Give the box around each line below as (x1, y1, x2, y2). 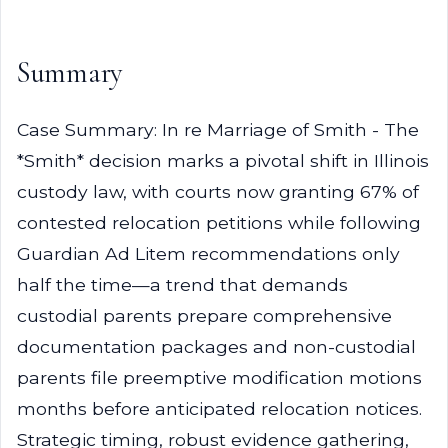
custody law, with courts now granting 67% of (17, 181, 419, 202)
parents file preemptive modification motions (17, 367, 422, 388)
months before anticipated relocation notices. (17, 398, 422, 419)
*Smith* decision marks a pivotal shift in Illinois (17, 150, 429, 171)
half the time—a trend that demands (17, 274, 348, 295)
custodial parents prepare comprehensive (17, 305, 392, 326)
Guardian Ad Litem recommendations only (17, 243, 400, 264)
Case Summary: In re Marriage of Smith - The (17, 119, 419, 140)
